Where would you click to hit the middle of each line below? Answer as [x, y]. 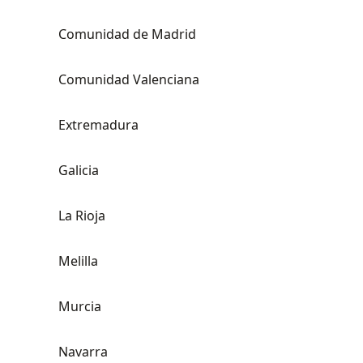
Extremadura [98, 125]
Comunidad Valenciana [129, 79]
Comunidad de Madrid [127, 34]
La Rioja [82, 216]
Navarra [83, 352]
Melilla [78, 261]
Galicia [79, 170]
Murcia [80, 306]
